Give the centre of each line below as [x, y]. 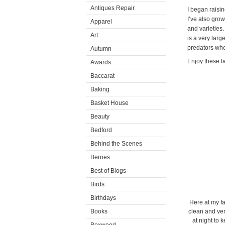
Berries [100, 157]
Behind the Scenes [116, 144]
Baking [100, 89]
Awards [101, 62]
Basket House [109, 103]
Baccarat [102, 76]
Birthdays [103, 198]
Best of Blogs [108, 171]
